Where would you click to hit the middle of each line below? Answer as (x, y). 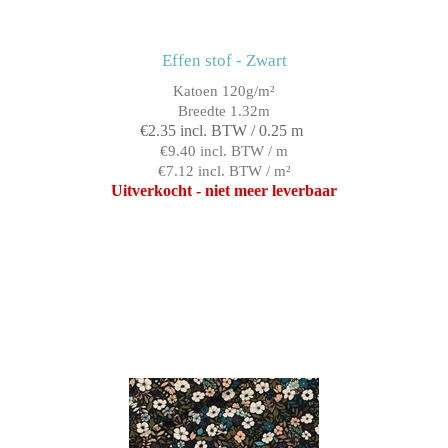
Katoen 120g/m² (224, 91)
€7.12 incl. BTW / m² (224, 171)
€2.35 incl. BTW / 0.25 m (221, 131)
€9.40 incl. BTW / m (224, 151)
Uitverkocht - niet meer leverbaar (224, 191)
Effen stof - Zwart (224, 61)
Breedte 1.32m (224, 111)
